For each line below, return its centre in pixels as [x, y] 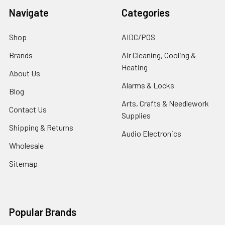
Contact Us [28, 109]
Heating [135, 67]
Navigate [29, 13]
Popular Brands [43, 212]
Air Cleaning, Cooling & [159, 55]
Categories [146, 13]
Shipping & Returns [41, 127]
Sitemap [23, 163]
